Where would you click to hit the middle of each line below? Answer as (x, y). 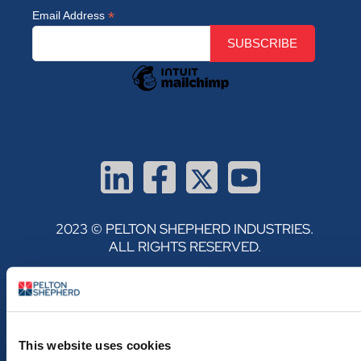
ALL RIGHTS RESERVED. (185, 247)
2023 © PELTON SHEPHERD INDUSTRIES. (185, 229)
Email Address (70, 15)
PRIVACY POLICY (180, 286)
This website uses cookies (95, 346)
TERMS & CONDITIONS (180, 312)
